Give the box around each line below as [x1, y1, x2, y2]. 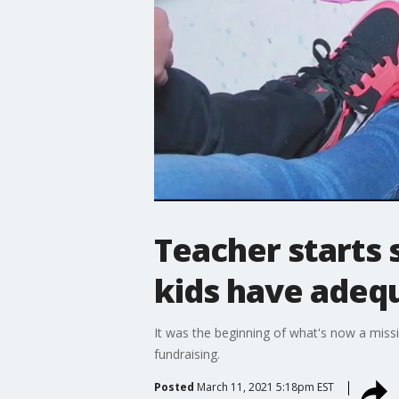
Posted [153, 379, 194, 395]
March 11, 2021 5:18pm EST [196, 379, 334, 395]
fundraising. [153, 345, 220, 362]
